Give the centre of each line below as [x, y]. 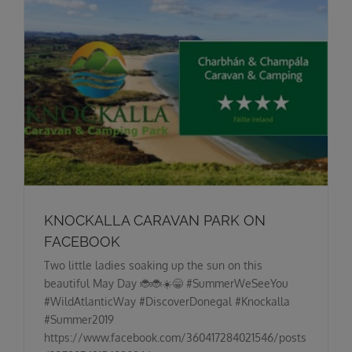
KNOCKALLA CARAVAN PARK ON [155, 220]
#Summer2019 [79, 319]
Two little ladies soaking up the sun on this [153, 265]
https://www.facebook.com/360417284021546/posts [175, 337]
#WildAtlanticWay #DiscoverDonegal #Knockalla [167, 301]
